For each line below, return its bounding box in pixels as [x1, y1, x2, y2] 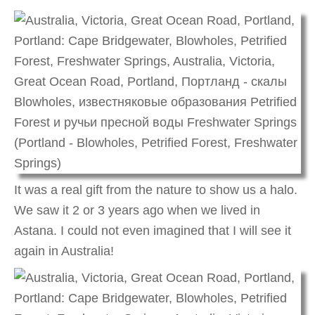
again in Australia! [14, 243, 114, 258]
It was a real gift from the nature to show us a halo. [14, 182, 297, 197]
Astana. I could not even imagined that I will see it [14, 223, 291, 238]
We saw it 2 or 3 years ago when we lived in [14, 202, 260, 217]
